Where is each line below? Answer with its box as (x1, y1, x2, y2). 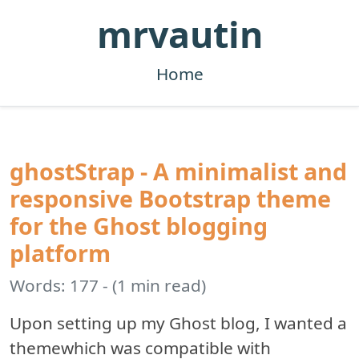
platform (10, 237, 111, 268)
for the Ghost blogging (10, 210, 268, 241)
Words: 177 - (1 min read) (10, 274, 206, 296)
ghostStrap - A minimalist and (10, 155, 347, 187)
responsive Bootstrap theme (10, 183, 331, 214)
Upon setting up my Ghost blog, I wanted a (10, 312, 347, 334)
